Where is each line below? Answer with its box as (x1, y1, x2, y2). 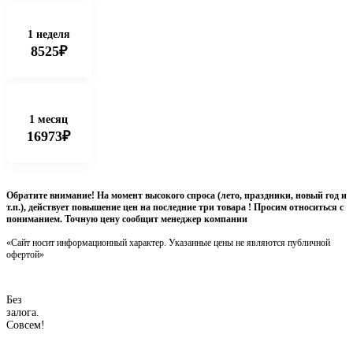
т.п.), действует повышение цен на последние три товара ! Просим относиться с (6, 202, 344, 213)
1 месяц (29, 113, 69, 125)
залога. (6, 307, 39, 318)
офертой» (6, 249, 44, 260)
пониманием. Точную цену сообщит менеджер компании (6, 214, 247, 225)
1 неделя (27, 28, 70, 40)
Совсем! (6, 319, 45, 331)
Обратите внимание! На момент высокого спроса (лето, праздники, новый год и (6, 190, 347, 201)
